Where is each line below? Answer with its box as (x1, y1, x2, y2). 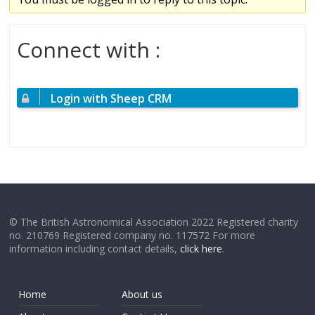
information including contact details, (9, 242, 181, 255)
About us (122, 288, 163, 301)
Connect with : (17, 35, 161, 64)
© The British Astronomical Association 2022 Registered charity (9, 215, 299, 229)
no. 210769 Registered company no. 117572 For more (9, 229, 256, 242)
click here (180, 242, 223, 255)
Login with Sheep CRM (51, 91, 172, 106)
